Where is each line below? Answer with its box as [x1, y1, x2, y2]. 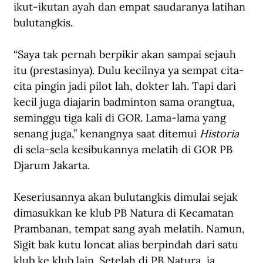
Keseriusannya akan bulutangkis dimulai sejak [14, 190, 241, 204]
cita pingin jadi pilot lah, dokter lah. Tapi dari [14, 79, 239, 93]
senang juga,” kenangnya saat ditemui [14, 127, 197, 141]
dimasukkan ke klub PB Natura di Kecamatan [14, 206, 237, 220]
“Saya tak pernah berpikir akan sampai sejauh [14, 48, 239, 62]
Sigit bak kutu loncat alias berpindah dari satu [14, 238, 241, 252]
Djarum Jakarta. [14, 159, 90, 173]
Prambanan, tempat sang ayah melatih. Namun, [14, 222, 248, 236]
